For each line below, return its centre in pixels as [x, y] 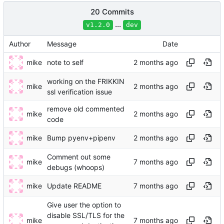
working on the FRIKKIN [86, 81]
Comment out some [79, 156]
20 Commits [112, 11]
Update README [74, 185]
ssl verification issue [79, 91]
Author [20, 43]
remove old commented [86, 108]
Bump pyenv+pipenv [81, 137]
